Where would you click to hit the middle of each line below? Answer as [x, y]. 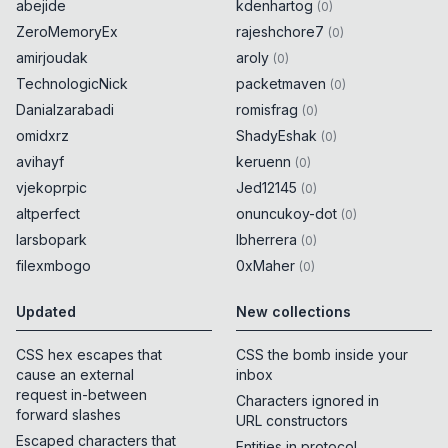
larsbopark [51, 240]
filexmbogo [53, 266]
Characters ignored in [307, 401]
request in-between [81, 395]
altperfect [48, 214]
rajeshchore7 [280, 32]
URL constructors [292, 421]
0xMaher [265, 266]
